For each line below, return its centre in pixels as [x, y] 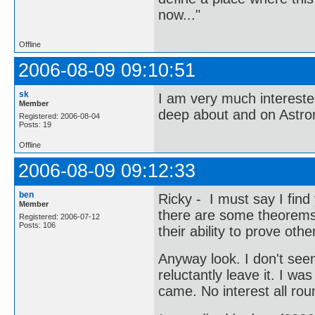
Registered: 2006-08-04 [59, 116]
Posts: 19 [35, 125]
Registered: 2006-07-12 [59, 216]
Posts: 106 [37, 225]
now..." [179, 14]
